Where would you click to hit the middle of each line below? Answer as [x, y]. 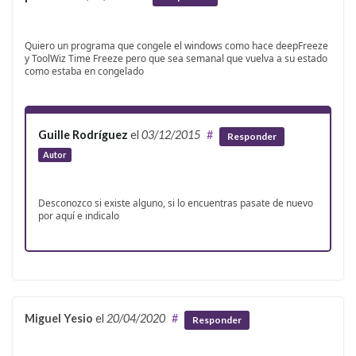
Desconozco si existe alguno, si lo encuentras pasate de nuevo [176, 203]
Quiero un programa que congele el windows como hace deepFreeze [176, 46]
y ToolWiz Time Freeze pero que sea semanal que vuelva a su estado [176, 59]
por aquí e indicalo [79, 216]
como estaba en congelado [84, 72]
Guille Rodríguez [83, 135]
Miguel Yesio [59, 319]
